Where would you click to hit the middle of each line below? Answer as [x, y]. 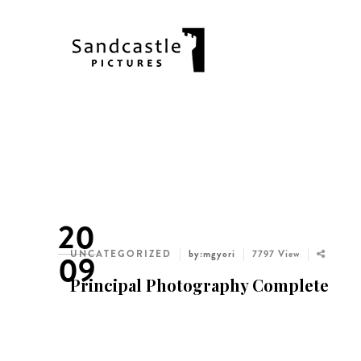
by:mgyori [212, 254]
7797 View [276, 254]
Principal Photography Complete [199, 285]
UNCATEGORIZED [121, 254]
